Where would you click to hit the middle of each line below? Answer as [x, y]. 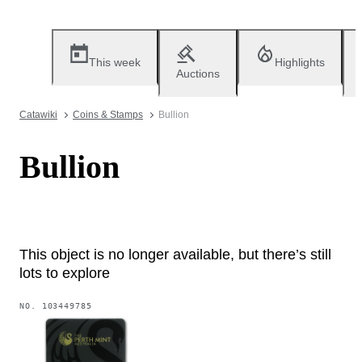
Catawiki [38, 115]
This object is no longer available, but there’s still [175, 254]
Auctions [198, 74]
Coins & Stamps [108, 115]
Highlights [300, 62]
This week [115, 62]
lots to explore [65, 273]
